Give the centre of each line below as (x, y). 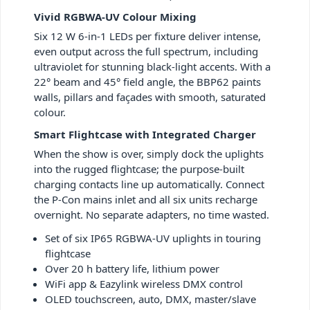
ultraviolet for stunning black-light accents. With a (152, 67)
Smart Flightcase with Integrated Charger (145, 135)
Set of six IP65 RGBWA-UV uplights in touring (153, 238)
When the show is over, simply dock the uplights (149, 154)
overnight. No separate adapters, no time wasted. (152, 215)
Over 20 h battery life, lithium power (132, 269)
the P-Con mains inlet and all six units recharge (146, 200)
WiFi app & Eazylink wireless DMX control (144, 284)
